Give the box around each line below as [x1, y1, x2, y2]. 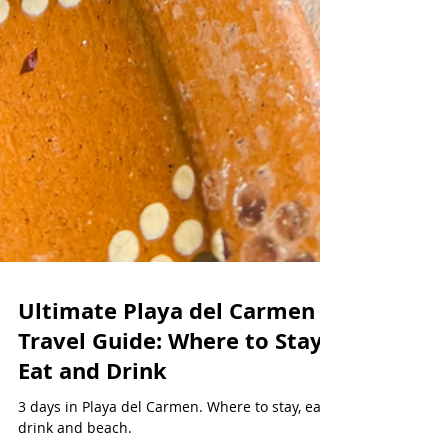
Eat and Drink [18, 415, 167, 446]
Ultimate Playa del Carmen [18, 355, 315, 386]
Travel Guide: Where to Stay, [18, 385, 328, 416]
